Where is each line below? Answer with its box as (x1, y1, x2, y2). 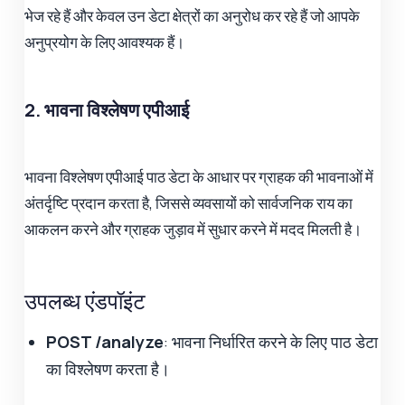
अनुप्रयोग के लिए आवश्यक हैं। (24, 32, 185, 53)
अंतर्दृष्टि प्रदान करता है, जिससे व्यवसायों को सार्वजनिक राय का (24, 193, 353, 214)
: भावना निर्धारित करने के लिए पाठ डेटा (164, 331, 379, 353)
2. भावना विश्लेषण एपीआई (24, 98, 190, 123)
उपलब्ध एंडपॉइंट (24, 286, 146, 316)
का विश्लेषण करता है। (46, 358, 171, 381)
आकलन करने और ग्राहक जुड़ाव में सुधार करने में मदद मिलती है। (24, 219, 363, 240)
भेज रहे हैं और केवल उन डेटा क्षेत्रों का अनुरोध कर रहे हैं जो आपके (24, 5, 361, 27)
